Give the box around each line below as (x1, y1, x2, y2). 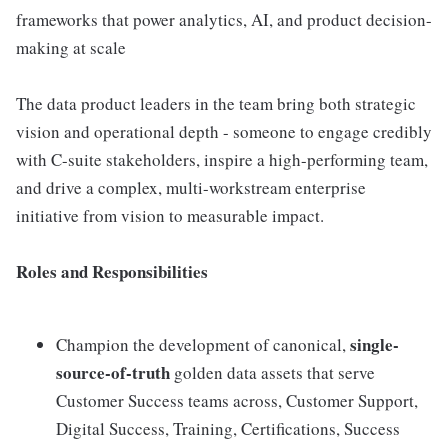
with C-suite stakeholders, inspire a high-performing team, (16, 148, 428, 171)
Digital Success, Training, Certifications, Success (56, 417, 400, 440)
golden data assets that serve (170, 361, 375, 384)
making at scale (16, 36, 126, 59)
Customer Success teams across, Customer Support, (56, 389, 418, 412)
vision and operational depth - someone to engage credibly (16, 120, 432, 143)
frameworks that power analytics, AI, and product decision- (16, 8, 432, 31)
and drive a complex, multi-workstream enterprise (16, 176, 366, 199)
